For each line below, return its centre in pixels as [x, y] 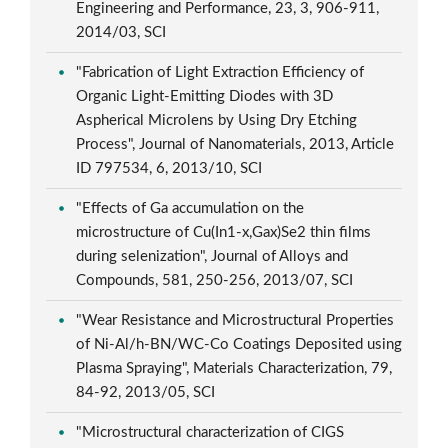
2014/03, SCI [123, 32]
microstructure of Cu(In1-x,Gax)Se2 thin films [224, 232]
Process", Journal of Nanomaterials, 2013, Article [235, 144]
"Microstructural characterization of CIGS [210, 432]
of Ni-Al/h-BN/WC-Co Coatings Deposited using [239, 344]
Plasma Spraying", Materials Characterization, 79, [234, 368]
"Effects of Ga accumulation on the [190, 208]
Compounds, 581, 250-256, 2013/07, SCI [217, 280]
